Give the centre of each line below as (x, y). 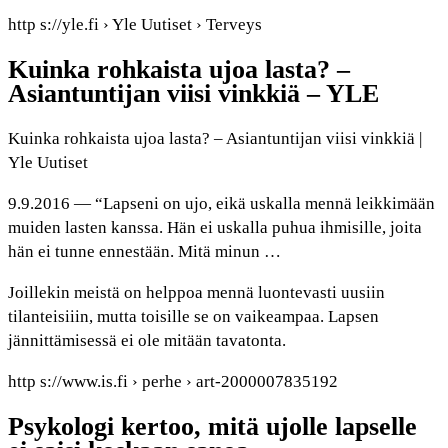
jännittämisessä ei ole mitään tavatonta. (147, 341)
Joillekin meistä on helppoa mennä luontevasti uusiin (196, 293)
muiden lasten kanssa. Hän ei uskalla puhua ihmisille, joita (215, 228)
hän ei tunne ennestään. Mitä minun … (144, 252)
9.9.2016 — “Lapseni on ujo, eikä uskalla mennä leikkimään (221, 204)
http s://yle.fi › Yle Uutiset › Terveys (135, 24)
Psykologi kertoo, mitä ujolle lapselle (212, 427)
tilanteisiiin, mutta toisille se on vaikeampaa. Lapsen (193, 317)
